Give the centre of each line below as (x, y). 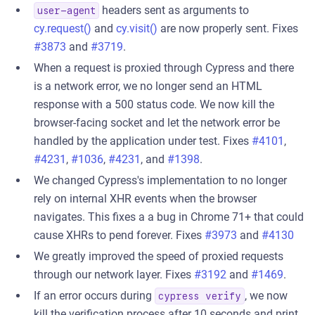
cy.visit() (137, 28)
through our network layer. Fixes (114, 275)
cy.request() (63, 28)
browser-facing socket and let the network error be (157, 123)
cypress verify (200, 296)
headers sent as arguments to (174, 10)
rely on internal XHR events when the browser (145, 199)
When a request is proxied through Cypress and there (164, 68)
